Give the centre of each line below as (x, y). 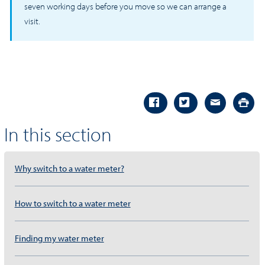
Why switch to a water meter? (69, 168)
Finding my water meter (59, 238)
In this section (58, 134)
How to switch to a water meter (72, 203)
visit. (32, 21)
